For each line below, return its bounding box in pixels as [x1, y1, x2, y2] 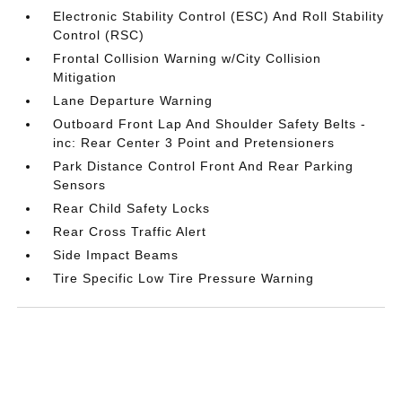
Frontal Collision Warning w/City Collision [53, 51, 322, 66]
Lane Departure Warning [53, 93, 214, 109]
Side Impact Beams [53, 248, 179, 263]
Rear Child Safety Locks [53, 201, 211, 216]
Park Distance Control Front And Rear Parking [53, 159, 354, 174]
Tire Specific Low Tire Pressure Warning [53, 271, 315, 286]
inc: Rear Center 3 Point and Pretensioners [53, 135, 336, 151]
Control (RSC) [53, 28, 145, 43]
